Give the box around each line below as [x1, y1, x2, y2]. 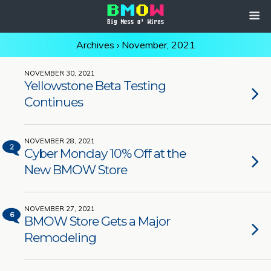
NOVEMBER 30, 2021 [24, 69, 95, 77]
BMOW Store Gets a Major [24, 214, 170, 229]
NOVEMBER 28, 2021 [24, 137, 95, 145]
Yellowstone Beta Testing [24, 78, 166, 93]
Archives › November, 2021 [76, 39, 195, 51]
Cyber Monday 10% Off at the [24, 146, 186, 161]
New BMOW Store [24, 162, 127, 177]
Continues [24, 94, 83, 109]
